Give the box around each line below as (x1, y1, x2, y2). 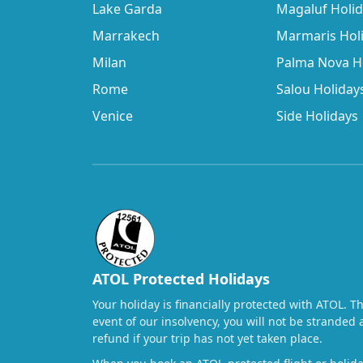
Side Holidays (276, 107, 359, 126)
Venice (92, 107, 133, 126)
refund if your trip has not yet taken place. (92, 331, 322, 347)
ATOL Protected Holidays (92, 269, 270, 289)
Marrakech (92, 27, 160, 45)
